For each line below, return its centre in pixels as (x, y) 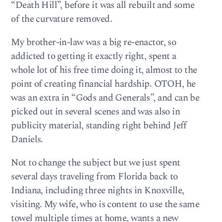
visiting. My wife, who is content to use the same (105, 205)
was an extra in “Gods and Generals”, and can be (105, 98)
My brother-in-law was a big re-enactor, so (94, 42)
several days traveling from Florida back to (94, 177)
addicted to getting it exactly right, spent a (94, 56)
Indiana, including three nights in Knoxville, (98, 191)
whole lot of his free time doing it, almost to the (104, 70)
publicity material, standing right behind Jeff (99, 125)
